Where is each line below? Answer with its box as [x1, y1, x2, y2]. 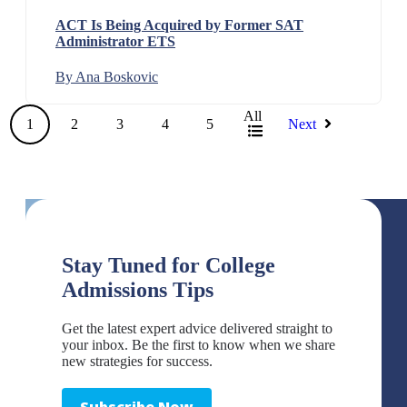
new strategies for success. [62, 353, 213, 370]
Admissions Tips [62, 278, 213, 303]
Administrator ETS [55, 33, 175, 49]
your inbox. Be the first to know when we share [62, 337, 335, 353]
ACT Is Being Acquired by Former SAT [55, 16, 303, 33]
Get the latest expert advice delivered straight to [62, 321, 333, 337]
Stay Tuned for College [62, 253, 275, 278]
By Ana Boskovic [55, 69, 158, 85]
